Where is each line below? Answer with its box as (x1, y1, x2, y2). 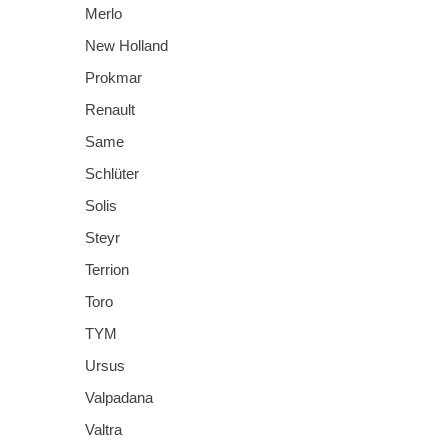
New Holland (85, 36, 168, 54)
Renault (85, 100, 135, 118)
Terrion (85, 260, 129, 278)
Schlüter (85, 164, 139, 182)
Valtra (85, 420, 122, 438)
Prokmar (85, 68, 142, 86)
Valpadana (85, 388, 153, 406)
